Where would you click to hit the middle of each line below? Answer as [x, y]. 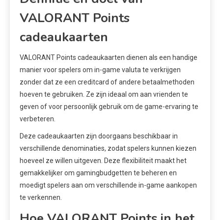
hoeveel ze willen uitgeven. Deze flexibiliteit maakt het [103, 160]
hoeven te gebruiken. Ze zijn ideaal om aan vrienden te [104, 94]
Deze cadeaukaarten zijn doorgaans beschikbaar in [99, 136]
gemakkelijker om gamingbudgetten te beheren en [98, 173]
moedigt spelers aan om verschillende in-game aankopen [108, 185]
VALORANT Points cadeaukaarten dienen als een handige [109, 57]
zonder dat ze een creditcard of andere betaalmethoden [107, 82]
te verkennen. [41, 197]
